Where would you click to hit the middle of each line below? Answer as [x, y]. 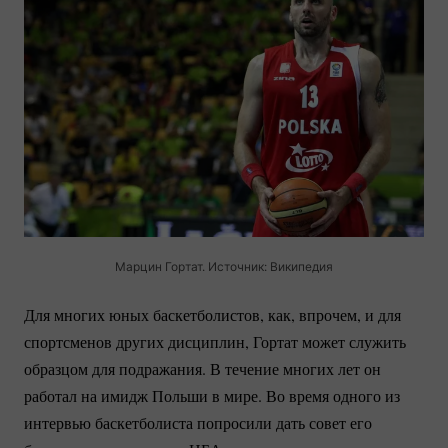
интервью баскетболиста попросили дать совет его [198, 423]
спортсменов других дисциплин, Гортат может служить [215, 342]
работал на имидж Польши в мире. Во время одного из [212, 396]
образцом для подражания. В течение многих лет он [202, 369]
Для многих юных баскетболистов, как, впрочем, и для [212, 315]
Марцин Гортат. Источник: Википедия [223, 267]
